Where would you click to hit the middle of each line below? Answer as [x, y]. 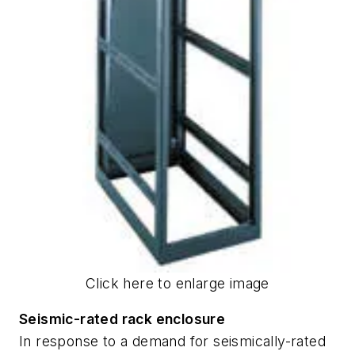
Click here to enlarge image [177, 283]
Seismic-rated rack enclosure [122, 319]
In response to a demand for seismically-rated [172, 342]
